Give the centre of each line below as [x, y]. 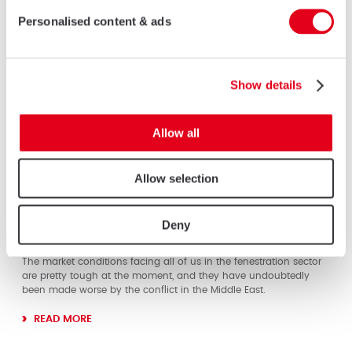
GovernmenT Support [100, 237]
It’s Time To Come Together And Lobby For [175, 216]
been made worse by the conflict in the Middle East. [144, 290]
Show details [266, 85]
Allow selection [176, 178]
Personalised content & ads [95, 21]
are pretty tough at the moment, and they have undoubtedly [166, 276]
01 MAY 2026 [49, 200]
